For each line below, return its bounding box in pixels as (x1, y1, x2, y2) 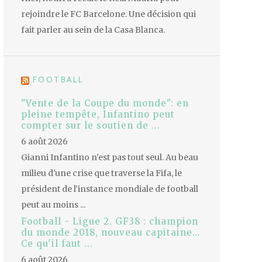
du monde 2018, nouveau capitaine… (21, 227, 200, 239)
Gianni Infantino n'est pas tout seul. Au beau (21, 152, 198, 163)
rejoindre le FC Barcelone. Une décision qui (21, 9, 196, 20)
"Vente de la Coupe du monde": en (21, 98, 189, 109)
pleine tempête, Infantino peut (21, 109, 175, 120)
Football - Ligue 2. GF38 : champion (21, 216, 198, 227)
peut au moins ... (21, 199, 85, 211)
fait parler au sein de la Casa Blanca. (21, 25, 165, 36)
